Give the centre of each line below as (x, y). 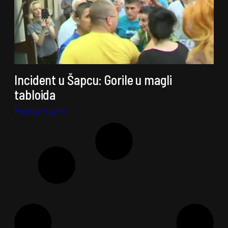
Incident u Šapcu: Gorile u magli (93, 80)
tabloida (35, 94)
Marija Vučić (41, 111)
